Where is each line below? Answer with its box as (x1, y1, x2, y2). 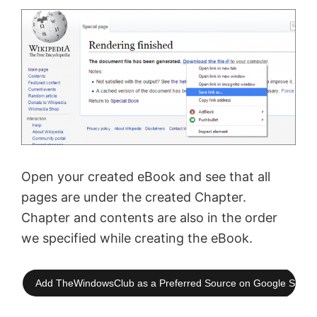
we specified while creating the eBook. (21, 230, 253, 246)
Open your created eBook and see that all (21, 168, 270, 184)
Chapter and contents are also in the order (21, 209, 277, 225)
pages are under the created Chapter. (21, 189, 246, 204)
